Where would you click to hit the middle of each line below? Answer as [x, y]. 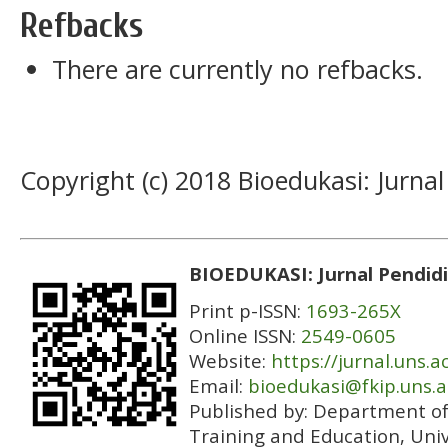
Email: [218, 386]
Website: [230, 361]
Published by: [251, 411]
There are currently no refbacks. [237, 68]
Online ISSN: [245, 336]
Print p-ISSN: [247, 311]
